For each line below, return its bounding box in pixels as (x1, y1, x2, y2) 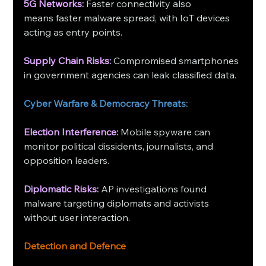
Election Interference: (24, 125, 119, 138)
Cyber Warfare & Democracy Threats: (24, 97, 188, 109)
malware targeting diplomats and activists (24, 197, 212, 209)
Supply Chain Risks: (24, 54, 114, 66)
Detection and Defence (24, 239, 126, 252)
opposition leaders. (24, 154, 110, 166)
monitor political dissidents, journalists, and (24, 140, 216, 152)
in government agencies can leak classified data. (24, 68, 237, 81)
